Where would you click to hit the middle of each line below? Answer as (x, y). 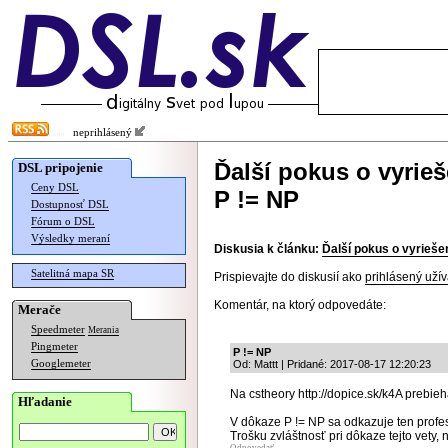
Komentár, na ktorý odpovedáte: (300, 305)
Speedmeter (58, 329)
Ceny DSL (55, 187)
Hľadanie (45, 401)
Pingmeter (54, 346)
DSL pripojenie (60, 167)
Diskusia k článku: (266, 249)
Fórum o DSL (63, 221)
